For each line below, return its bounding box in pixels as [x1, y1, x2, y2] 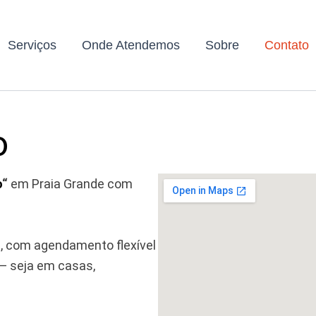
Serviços [7, 38, 56, 52]
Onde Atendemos [81, 38, 180, 52]
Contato [264, 38, 309, 52]
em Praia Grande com [8, 176, 133, 191]
